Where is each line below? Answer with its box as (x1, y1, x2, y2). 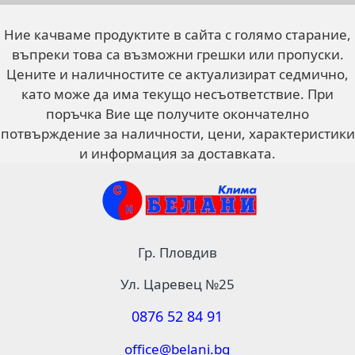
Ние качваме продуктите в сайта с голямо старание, (4, 25, 351, 44)
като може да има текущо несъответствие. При (21, 85, 334, 103)
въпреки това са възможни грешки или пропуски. (11, 45, 344, 63)
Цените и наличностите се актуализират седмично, (6, 65, 349, 83)
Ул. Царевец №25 (120, 275, 235, 293)
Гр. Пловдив (137, 243, 217, 261)
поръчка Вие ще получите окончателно (46, 105, 309, 123)
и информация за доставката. (79, 144, 276, 162)
